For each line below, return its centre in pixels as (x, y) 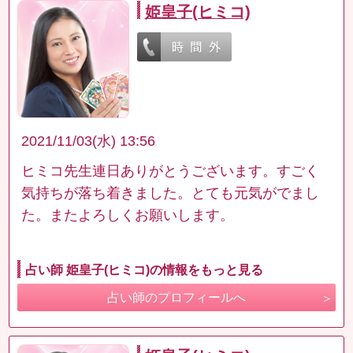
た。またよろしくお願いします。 (128, 216)
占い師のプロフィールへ (176, 298)
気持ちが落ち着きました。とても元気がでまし (171, 193)
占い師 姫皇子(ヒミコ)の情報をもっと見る (145, 270)
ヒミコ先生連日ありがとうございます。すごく (171, 171)
